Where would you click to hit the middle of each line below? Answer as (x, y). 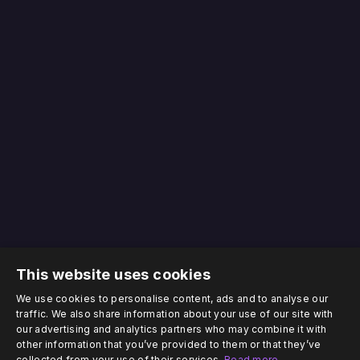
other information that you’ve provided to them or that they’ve (169, 344)
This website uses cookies (113, 274)
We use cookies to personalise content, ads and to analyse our (172, 299)
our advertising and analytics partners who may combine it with (172, 329)
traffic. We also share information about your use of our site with (175, 314)
